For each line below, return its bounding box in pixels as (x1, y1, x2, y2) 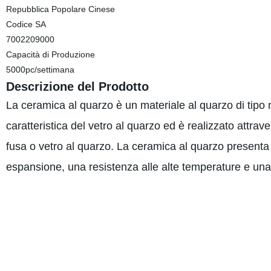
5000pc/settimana (5, 65, 74, 74)
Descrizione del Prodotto (5, 80, 149, 93)
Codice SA (5, 19, 46, 29)
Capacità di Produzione (5, 50, 95, 59)
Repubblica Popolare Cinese (5, 4, 115, 14)
